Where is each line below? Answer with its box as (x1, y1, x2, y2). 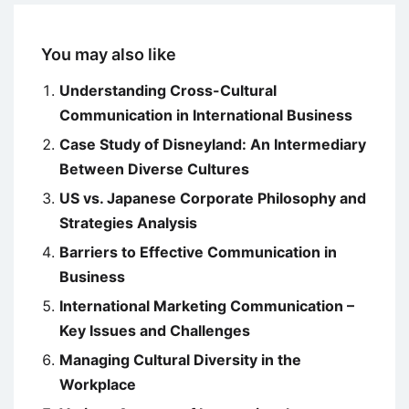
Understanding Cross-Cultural (59, 81, 277, 100)
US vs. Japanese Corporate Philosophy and (59, 189, 366, 208)
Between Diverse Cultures (59, 160, 249, 179)
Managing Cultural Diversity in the (59, 351, 301, 370)
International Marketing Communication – (59, 297, 354, 316)
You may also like (41, 45, 176, 65)
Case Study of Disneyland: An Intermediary (59, 135, 366, 154)
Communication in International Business (59, 106, 352, 125)
